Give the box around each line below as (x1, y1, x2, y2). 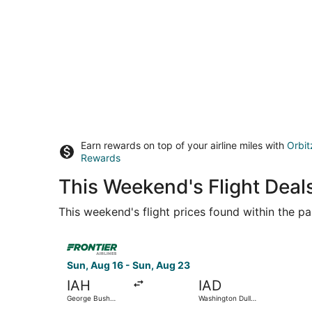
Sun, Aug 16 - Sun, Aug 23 (67, 258, 190, 271)
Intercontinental (67, 302, 120, 311)
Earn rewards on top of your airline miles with (81, 139, 287, 151)
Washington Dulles (198, 293, 258, 302)
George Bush (67, 293, 110, 302)
